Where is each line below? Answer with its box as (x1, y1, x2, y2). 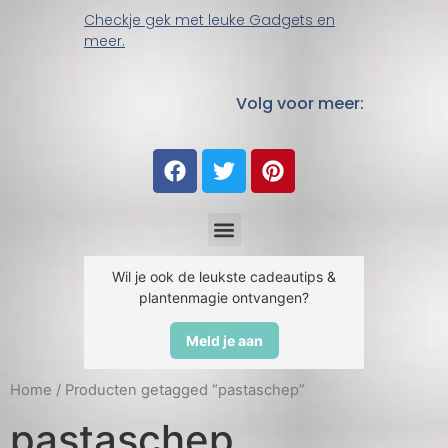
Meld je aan (185, 332, 263, 350)
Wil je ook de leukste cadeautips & (112, 268, 336, 286)
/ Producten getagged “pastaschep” (52, 381, 305, 400)
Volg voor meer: (236, 92, 364, 116)
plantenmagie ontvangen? (139, 289, 309, 307)
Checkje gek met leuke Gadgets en (84, 10, 335, 30)
